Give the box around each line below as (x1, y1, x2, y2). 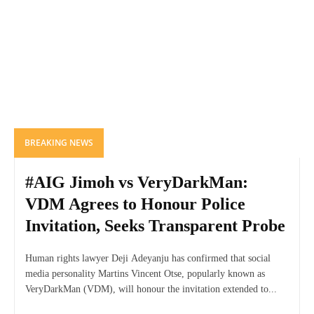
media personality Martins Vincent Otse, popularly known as (25, 268, 265, 280)
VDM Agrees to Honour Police (25, 195, 245, 214)
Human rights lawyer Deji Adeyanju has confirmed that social (25, 253, 271, 264)
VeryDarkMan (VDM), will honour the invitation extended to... (25, 284, 277, 295)
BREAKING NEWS (25, 137, 93, 149)
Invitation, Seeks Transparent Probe (25, 217, 285, 235)
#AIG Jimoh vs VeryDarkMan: (25, 173, 248, 192)
